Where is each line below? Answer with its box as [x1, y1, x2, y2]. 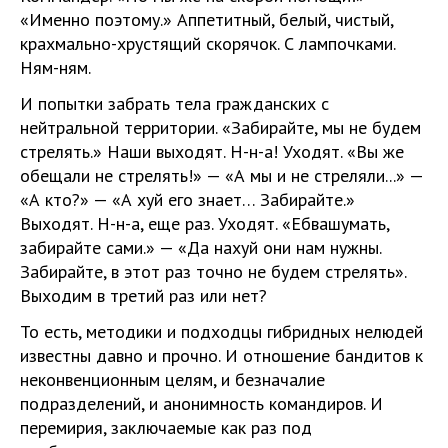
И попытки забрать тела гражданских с [20, 92, 329, 115]
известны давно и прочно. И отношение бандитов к [20, 344, 423, 367]
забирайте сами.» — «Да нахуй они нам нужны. [20, 236, 381, 259]
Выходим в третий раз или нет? [20, 284, 267, 307]
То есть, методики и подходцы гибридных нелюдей [20, 320, 423, 343]
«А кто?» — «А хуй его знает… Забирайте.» [20, 188, 355, 211]
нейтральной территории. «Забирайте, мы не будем [20, 116, 421, 139]
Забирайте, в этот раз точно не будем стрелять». [20, 260, 406, 283]
